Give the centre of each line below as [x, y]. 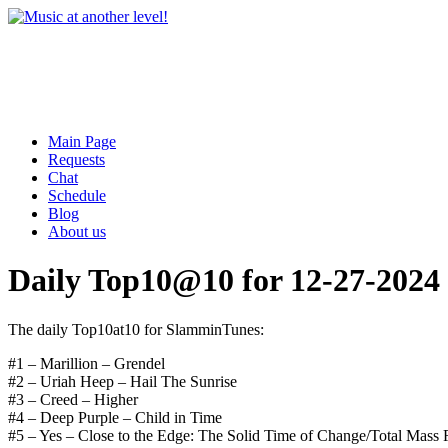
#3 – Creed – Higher [73, 399]
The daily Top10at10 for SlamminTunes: [136, 329]
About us [77, 231]
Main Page [82, 141]
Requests [76, 159]
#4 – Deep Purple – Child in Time [115, 417]
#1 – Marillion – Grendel [86, 363]
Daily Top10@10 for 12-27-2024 [224, 280]
